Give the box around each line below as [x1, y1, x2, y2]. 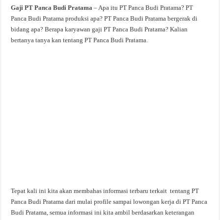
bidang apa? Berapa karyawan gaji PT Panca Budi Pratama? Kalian [11, 26, 188, 33]
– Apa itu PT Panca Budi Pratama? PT [92, 4, 193, 11]
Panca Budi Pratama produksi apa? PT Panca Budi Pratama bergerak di [11, 15, 198, 22]
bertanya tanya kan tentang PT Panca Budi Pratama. [11, 36, 148, 44]
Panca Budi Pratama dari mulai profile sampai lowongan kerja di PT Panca [11, 198, 208, 205]
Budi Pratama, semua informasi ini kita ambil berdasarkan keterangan [11, 209, 195, 216]
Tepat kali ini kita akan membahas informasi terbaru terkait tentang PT [11, 187, 199, 194]
